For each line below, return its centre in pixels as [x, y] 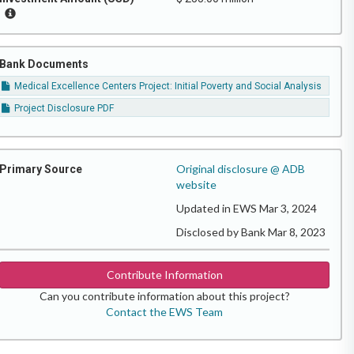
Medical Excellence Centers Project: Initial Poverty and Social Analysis [167, 87]
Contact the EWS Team [164, 312]
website [196, 185]
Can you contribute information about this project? [164, 296]
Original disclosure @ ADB [241, 169]
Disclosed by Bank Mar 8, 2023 [251, 232]
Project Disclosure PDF [63, 108]
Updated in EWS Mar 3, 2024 [247, 209]
